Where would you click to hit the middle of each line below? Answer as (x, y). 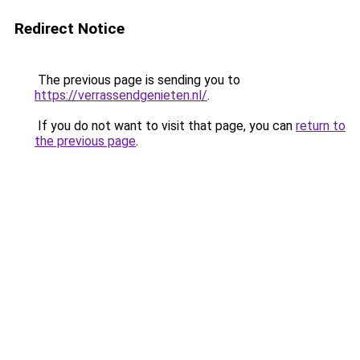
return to (321, 126)
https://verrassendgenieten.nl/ (121, 95)
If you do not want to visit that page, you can (165, 126)
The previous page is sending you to (137, 80)
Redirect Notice (70, 29)
